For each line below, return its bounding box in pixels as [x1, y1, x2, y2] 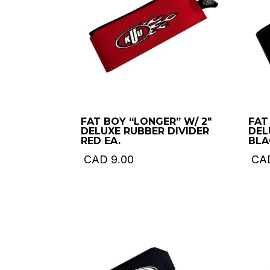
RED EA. [81, 135, 121, 147]
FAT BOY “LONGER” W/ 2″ [81, 116, 212, 128]
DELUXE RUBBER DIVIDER [81, 125, 210, 137]
